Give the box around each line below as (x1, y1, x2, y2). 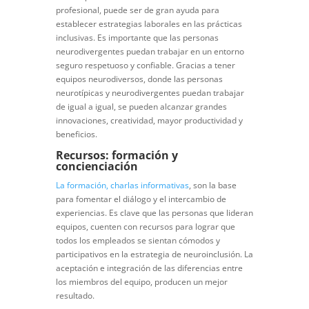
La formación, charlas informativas (55, 179, 189, 192)
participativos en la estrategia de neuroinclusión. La (55, 248, 253, 261)
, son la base (188, 179, 237, 192)
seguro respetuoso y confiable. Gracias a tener (55, 59, 235, 72)
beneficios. (55, 128, 97, 141)
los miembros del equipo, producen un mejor (55, 276, 228, 288)
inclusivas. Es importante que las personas (55, 32, 219, 44)
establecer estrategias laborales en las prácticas (55, 18, 242, 30)
